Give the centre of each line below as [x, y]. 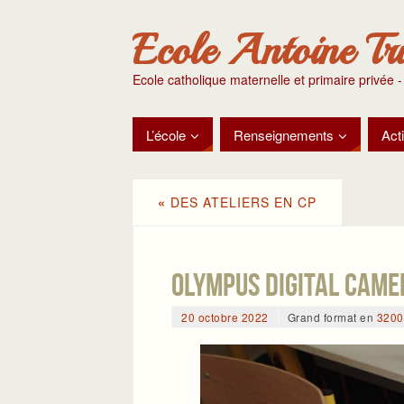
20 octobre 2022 [225, 317]
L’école [166, 134]
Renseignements [284, 134]
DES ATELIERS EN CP [241, 202]
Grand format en [332, 317]
